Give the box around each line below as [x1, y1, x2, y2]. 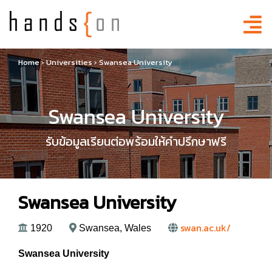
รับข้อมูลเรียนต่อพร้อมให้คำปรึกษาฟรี [46, 132, 226, 151]
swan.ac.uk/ [180, 220, 231, 235]
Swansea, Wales [76, 223, 151, 233]
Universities [46, 56, 92, 68]
